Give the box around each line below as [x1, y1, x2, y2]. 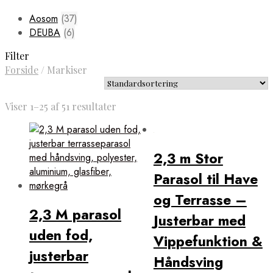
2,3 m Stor [153, 148, 223, 169]
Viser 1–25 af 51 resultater [5, 100, 116, 113]
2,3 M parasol [29, 204, 121, 225]
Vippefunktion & [153, 231, 263, 252]
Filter [5, 49, 29, 63]
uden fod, [29, 225, 93, 246]
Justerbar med [153, 210, 246, 232]
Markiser [44, 63, 87, 77]
